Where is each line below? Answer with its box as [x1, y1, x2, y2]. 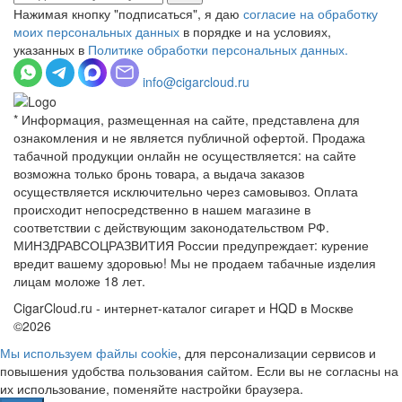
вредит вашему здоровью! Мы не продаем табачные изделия [13, 254, 376, 273]
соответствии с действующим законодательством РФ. [13, 218, 329, 237]
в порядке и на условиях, [179, 22, 331, 40]
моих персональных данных [13, 22, 179, 40]
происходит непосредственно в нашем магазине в [13, 200, 310, 219]
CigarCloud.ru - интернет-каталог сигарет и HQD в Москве [13, 299, 354, 318]
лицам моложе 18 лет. [13, 272, 145, 291]
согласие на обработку [243, 4, 378, 22]
